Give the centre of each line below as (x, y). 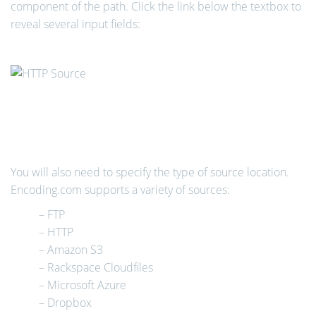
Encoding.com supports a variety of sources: (120, 190)
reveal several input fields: (75, 24)
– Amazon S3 (71, 250)
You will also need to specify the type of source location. (150, 172)
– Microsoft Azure (83, 285)
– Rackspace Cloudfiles (96, 267)
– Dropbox (65, 303)
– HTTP (56, 232)
